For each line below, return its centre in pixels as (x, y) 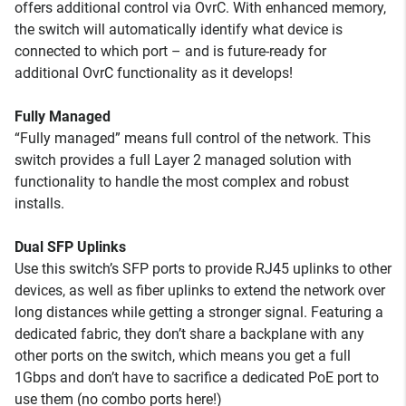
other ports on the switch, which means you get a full (183, 356)
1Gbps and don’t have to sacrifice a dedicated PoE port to (197, 377)
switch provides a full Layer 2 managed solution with (183, 160)
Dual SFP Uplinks (70, 247)
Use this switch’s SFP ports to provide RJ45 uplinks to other (203, 269)
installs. (39, 203)
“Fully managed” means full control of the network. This (193, 138)
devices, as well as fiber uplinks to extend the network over (200, 290)
